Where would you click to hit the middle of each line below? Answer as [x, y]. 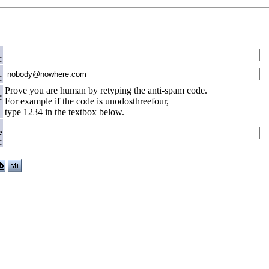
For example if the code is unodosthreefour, [87, 101]
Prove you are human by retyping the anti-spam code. [106, 90]
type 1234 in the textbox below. [65, 112]
